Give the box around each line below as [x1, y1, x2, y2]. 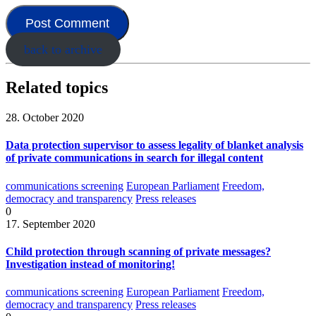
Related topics [6, 78, 108, 97]
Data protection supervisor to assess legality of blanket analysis [6, 139, 303, 152]
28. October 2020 [6, 111, 84, 123]
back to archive [23, 42, 102, 57]
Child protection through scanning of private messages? [6, 245, 271, 257]
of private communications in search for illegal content [6, 152, 263, 164]
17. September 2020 [6, 217, 95, 230]
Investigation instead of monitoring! [6, 257, 175, 270]
